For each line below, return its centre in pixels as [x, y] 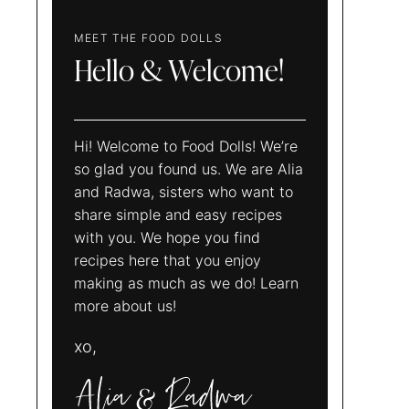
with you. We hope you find [167, 237]
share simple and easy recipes [178, 214]
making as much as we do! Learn [186, 283]
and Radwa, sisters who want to [184, 191]
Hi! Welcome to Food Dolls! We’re [186, 146]
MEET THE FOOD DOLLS [148, 37]
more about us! [125, 305]
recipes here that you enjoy [168, 260]
